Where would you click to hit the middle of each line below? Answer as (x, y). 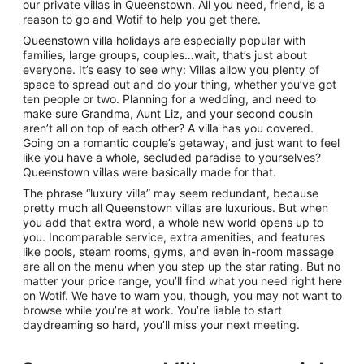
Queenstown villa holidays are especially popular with (164, 40)
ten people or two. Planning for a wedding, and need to (169, 99)
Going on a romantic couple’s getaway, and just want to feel (181, 143)
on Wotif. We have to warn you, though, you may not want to (182, 295)
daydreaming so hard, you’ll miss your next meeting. (161, 325)
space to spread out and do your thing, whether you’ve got (180, 84)
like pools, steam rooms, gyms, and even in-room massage (178, 251)
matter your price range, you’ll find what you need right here (182, 281)
